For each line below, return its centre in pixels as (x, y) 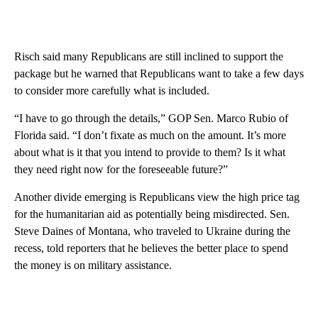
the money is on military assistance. (93, 265)
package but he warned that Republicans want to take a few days (159, 74)
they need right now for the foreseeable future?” (121, 170)
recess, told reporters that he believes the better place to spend (151, 248)
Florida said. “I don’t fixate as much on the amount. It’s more (150, 136)
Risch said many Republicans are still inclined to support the (149, 57)
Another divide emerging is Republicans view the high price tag (157, 197)
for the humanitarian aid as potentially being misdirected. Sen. (152, 214)
